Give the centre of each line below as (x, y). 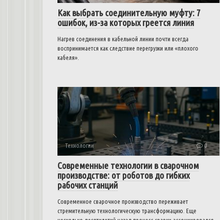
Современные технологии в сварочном (128, 165)
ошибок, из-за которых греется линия (126, 23)
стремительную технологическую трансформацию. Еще (127, 211)
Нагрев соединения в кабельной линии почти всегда (123, 39)
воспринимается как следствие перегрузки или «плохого (128, 48)
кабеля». (68, 57)
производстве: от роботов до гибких (124, 175)
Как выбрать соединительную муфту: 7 (129, 13)
